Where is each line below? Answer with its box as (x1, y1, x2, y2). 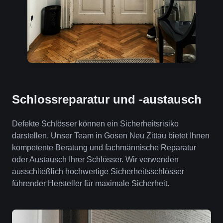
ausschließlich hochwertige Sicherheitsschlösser (12, 167, 184, 176)
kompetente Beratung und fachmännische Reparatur (12, 143, 196, 152)
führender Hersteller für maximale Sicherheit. (12, 179, 169, 188)
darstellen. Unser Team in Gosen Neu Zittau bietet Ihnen (12, 131, 210, 140)
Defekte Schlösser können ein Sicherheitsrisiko (12, 119, 179, 128)
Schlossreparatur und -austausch (12, 93, 202, 106)
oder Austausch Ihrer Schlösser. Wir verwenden (12, 155, 179, 164)
